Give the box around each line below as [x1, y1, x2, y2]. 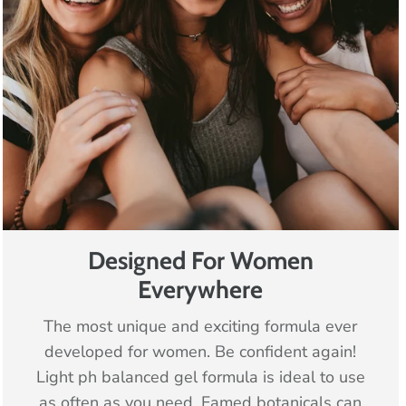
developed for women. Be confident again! [44, 340, 357, 362]
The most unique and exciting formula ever [43, 314, 358, 337]
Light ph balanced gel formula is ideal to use [35, 365, 365, 388]
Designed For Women [87, 245, 314, 275]
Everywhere [138, 274, 264, 304]
